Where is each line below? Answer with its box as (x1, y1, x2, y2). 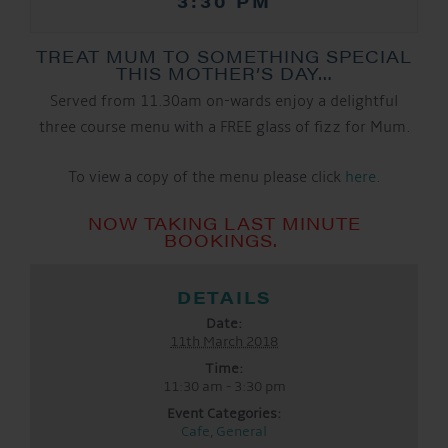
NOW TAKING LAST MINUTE (87, 210, 361, 235)
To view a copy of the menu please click (68, 167, 345, 187)
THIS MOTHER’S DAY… (115, 60, 333, 85)
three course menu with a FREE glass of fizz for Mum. (38, 117, 410, 137)
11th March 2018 (170, 333, 278, 351)
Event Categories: (167, 405, 281, 423)
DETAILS (176, 285, 272, 310)
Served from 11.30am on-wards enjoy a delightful (50, 91, 398, 111)
